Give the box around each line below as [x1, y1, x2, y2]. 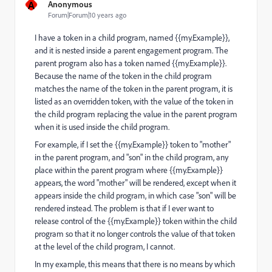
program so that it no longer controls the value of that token [35, 228, 235, 239]
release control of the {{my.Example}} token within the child [35, 216, 237, 226]
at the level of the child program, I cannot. [35, 241, 175, 251]
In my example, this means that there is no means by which [35, 259, 236, 269]
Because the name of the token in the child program [35, 70, 212, 81]
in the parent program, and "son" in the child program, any [35, 152, 228, 162]
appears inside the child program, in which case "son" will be [35, 190, 236, 200]
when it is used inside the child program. [35, 121, 169, 132]
